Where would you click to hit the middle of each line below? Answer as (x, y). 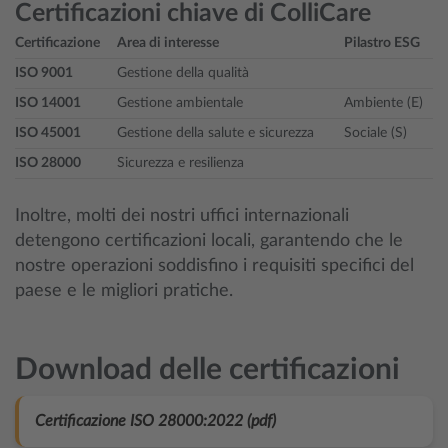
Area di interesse (168, 43)
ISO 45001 (48, 133)
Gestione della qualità (183, 73)
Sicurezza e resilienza (180, 163)
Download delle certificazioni (207, 370)
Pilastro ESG (382, 43)
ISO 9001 (44, 73)
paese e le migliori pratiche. (124, 291)
